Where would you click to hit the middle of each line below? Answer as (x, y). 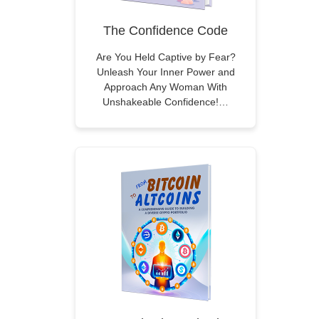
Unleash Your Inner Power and (166, 72)
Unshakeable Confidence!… (166, 102)
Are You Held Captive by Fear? (166, 57)
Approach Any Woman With (166, 87)
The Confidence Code (166, 31)
